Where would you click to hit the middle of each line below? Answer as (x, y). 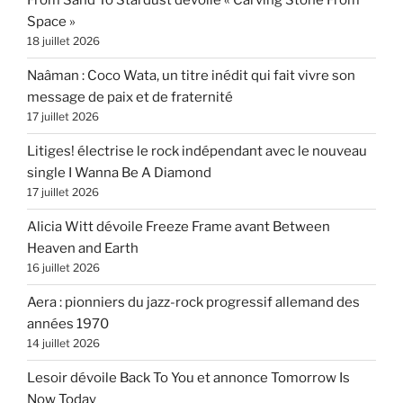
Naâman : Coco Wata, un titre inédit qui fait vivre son (191, 76)
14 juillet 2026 (63, 344)
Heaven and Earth (83, 249)
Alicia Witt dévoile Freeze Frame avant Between (179, 227)
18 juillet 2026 (63, 41)
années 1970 (68, 324)
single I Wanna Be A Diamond (119, 173)
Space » (51, 22)
